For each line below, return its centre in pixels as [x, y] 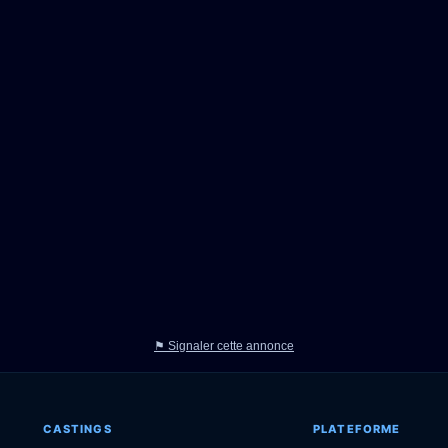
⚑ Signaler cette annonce [224, 346]
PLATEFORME [357, 429]
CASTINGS [77, 429]
